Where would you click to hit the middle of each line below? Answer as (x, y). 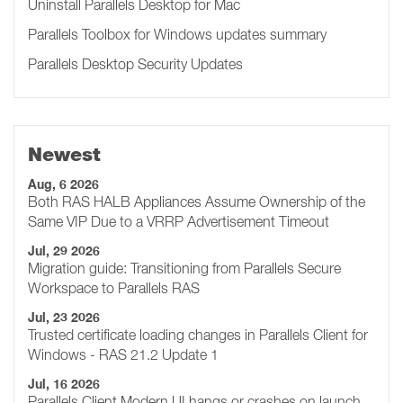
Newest (64, 154)
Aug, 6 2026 (63, 184)
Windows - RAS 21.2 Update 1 (123, 354)
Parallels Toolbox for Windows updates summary (177, 34)
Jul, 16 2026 (64, 384)
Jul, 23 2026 (64, 318)
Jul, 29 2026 (64, 251)
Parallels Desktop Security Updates (135, 64)
